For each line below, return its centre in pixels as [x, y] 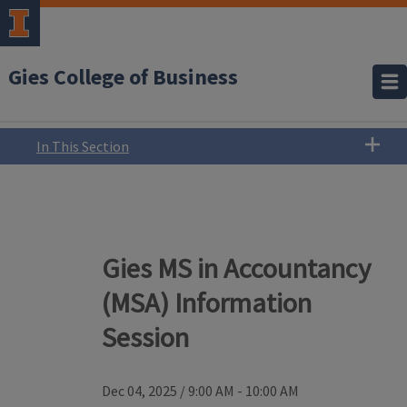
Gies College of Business [123, 78]
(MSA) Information [207, 303]
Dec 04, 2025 [139, 391]
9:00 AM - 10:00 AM [243, 391]
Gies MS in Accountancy [236, 268]
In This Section [83, 146]
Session [145, 337]
